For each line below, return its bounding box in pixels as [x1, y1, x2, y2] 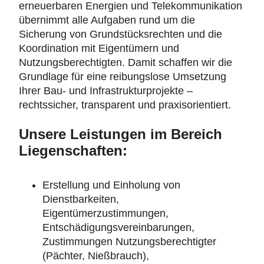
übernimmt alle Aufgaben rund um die [19, 14, 195, 26]
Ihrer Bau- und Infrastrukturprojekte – [19, 84, 193, 97]
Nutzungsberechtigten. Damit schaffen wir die [19, 56, 232, 68]
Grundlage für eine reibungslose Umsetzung [19, 70, 226, 82]
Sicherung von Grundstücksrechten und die [19, 28, 222, 40]
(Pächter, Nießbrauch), [42, 249, 149, 262]
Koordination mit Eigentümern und [19, 42, 179, 54]
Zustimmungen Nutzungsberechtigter [42, 235, 216, 247]
